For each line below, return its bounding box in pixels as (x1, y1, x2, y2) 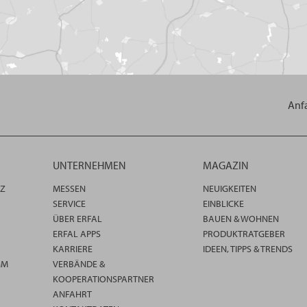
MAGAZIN (203, 158, 249, 173)
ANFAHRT (53, 288, 92, 301)
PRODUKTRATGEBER (203, 228, 285, 241)
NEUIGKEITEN (203, 182, 256, 195)
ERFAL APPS (53, 228, 101, 241)
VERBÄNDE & (53, 258, 105, 271)
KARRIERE (53, 243, 93, 256)
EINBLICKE (203, 197, 244, 210)
